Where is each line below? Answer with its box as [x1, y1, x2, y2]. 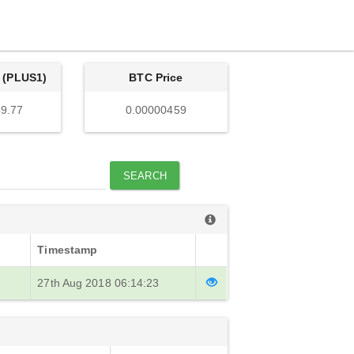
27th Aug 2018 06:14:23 [37, 277, 160, 289]
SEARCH [123, 169, 167, 182]
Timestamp [37, 243, 98, 256]
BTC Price [129, 71, 183, 84]
